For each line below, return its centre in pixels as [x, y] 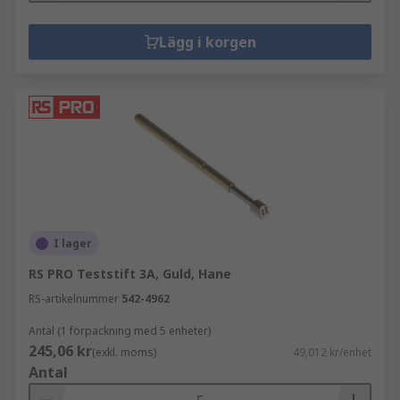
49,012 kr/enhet [332, 352]
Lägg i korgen [207, 42]
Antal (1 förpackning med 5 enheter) [120, 331]
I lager [73, 243]
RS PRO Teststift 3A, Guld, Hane [130, 274]
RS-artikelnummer [74, 299]
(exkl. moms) [124, 352]
